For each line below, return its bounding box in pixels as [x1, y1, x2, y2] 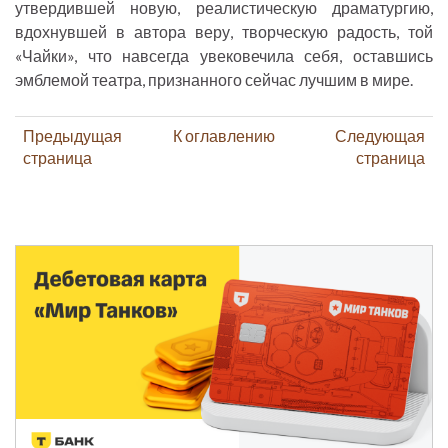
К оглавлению [172, 126, 275, 146]
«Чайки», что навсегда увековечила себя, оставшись [15, 46, 433, 66]
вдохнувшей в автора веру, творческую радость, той [15, 22, 433, 42]
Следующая [335, 126, 425, 146]
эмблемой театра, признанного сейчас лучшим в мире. [15, 70, 416, 90]
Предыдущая [23, 126, 122, 146]
